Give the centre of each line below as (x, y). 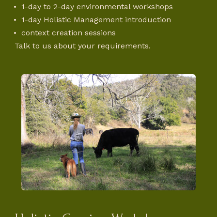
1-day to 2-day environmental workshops (97, 7)
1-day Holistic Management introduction (96, 20)
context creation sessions (69, 33)
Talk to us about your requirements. (83, 46)
